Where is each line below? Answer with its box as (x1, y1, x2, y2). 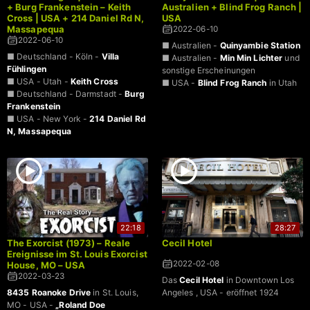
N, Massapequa (7, 125, 72, 136)
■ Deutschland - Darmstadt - (7, 88, 125, 99)
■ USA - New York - (7, 113, 90, 124)
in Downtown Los (224, 274, 295, 285)
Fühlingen (7, 63, 47, 74)
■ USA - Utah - (7, 75, 71, 86)
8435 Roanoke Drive (7, 286, 91, 298)
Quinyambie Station (219, 39, 300, 51)
